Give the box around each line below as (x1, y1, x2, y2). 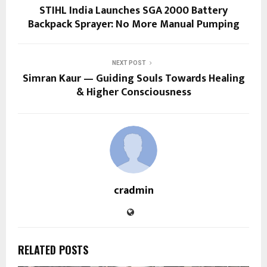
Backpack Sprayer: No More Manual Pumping (27, 15, 240, 33)
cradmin (113, 181, 154, 200)
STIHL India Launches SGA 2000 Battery (39, 1, 228, 20)
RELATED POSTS (18, 241, 88, 257)
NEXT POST (111, 59, 146, 66)
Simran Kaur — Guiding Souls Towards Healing (22, 69, 245, 88)
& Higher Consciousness (76, 83, 191, 101)
